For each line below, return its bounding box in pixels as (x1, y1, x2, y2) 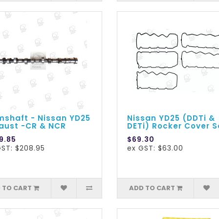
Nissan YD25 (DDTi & (127, 113, 215, 124)
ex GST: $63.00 (127, 143, 183, 153)
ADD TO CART (129, 183, 175, 193)
